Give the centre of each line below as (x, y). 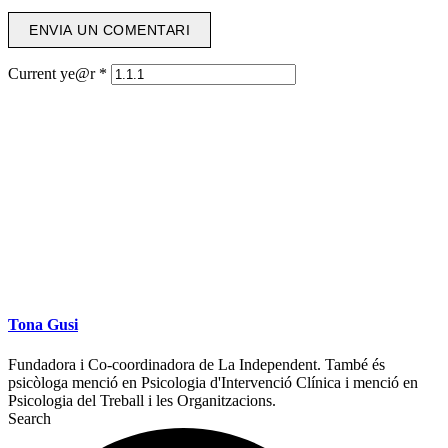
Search (29, 418)
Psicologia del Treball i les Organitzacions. (142, 400)
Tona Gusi (43, 325)
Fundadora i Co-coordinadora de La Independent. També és (196, 364)
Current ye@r (53, 74)
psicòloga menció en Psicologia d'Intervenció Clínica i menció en (213, 382)
